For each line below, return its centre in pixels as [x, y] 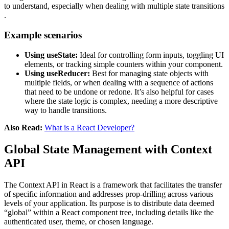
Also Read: [23, 127]
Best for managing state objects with [150, 73]
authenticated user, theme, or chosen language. [79, 221]
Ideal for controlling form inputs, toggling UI [151, 55]
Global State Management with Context [108, 149]
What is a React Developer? [89, 127]
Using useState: [51, 55]
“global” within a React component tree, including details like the [109, 212]
